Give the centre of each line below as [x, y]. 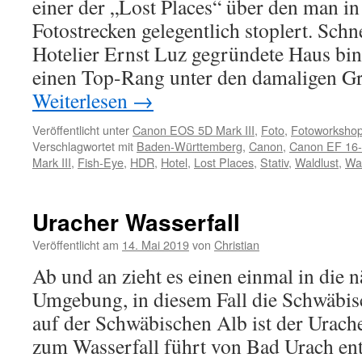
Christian [237, 244]
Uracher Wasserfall [136, 222]
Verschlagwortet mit [83, 146]
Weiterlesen [82, 100]
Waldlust [317, 162]
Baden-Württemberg [189, 146]
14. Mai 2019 [156, 244]
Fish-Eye [101, 162]
